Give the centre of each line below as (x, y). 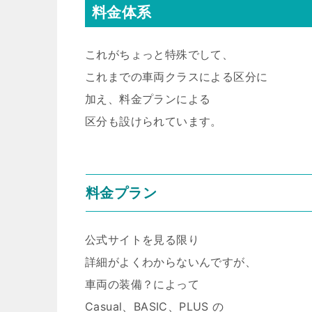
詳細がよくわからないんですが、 (171, 262)
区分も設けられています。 (154, 121)
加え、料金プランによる (148, 99)
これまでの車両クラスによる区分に (177, 77)
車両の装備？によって (142, 284)
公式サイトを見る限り (142, 240)
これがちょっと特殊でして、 (159, 54)
